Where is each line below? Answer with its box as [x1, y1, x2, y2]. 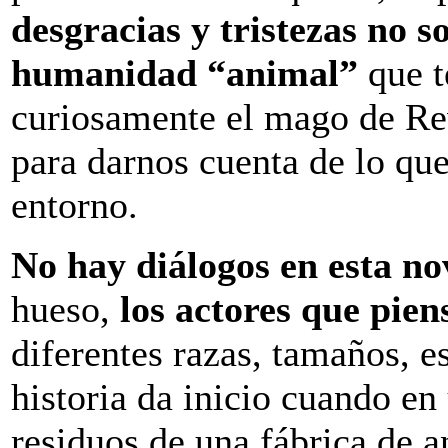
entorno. [11, 183, 138, 226]
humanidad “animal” [11, 51, 358, 94]
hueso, [11, 287, 120, 330]
